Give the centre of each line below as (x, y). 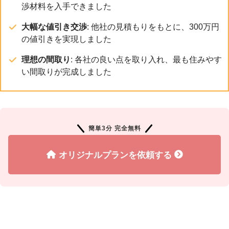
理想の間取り (46, 59)
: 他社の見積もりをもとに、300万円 (153, 27)
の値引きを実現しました (66, 39)
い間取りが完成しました (66, 72)
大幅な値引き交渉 (54, 27)
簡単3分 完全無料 (114, 128)
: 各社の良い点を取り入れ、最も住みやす (146, 59)
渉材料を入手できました (66, 6)
